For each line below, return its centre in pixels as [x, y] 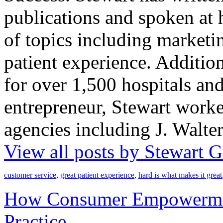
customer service [30, 175]
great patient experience [97, 175]
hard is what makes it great [180, 175]
